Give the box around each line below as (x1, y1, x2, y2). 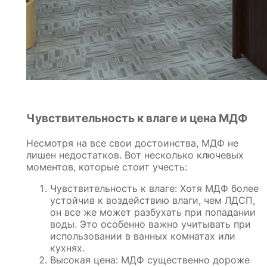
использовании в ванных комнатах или (50, 229, 235, 242)
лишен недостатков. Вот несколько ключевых (26, 148, 244, 161)
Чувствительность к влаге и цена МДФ (26, 111, 247, 126)
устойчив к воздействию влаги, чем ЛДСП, (50, 194, 255, 206)
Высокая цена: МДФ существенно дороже (50, 253, 250, 266)
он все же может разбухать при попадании (50, 206, 256, 218)
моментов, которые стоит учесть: (26, 160, 187, 173)
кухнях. (50, 241, 85, 254)
